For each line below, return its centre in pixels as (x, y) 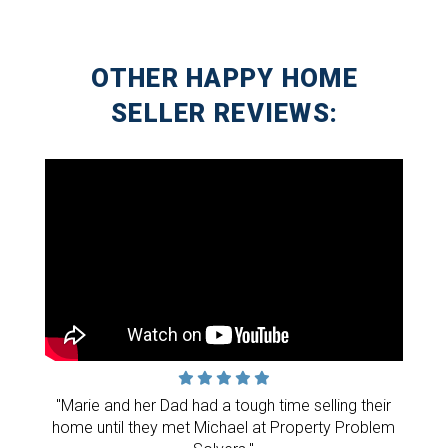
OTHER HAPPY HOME (224, 78)
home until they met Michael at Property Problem (224, 427)
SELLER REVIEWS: (225, 113)
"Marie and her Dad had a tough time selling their (224, 405)
